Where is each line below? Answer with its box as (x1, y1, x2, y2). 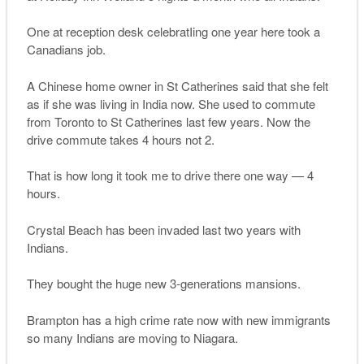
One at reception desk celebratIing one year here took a (26, 23, 320, 41)
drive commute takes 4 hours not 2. (26, 130, 214, 148)
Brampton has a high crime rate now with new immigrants (26, 310, 331, 328)
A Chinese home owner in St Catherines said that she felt (26, 76, 328, 94)
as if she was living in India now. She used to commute (26, 94, 315, 112)
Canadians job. (26, 41, 106, 58)
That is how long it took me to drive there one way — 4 (26, 167, 314, 184)
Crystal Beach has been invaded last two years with (26, 220, 301, 238)
